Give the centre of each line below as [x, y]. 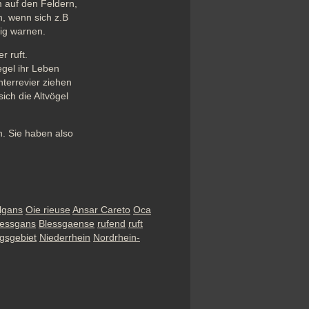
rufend [111, 223]
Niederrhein [65, 237]
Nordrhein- [117, 237]
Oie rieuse [48, 210]
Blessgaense [67, 223]
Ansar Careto [101, 210]
